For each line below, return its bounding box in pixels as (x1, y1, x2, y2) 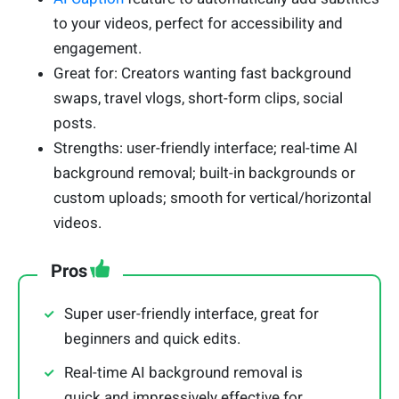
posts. (53, 113, 100, 132)
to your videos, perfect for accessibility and (53, 13, 343, 32)
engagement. (53, 38, 142, 57)
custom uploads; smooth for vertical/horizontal (53, 188, 371, 207)
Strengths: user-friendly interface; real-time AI (53, 138, 358, 157)
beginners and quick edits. (64, 329, 240, 347)
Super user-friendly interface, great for (64, 304, 319, 322)
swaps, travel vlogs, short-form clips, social (53, 88, 343, 107)
